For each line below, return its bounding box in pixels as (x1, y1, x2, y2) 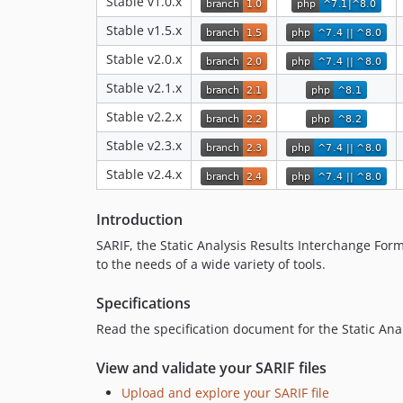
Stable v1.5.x (106, 22, 182, 40)
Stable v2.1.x (106, 79, 182, 97)
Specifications (96, 293, 191, 314)
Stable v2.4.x (106, 166, 182, 184)
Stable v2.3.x (106, 137, 182, 155)
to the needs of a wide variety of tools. (96, 255, 326, 273)
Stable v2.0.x (106, 50, 182, 68)
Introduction (96, 210, 183, 230)
